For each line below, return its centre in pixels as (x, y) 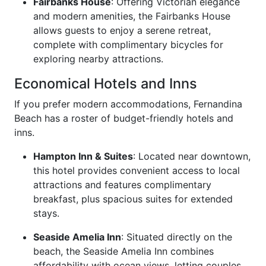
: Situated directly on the (177, 237)
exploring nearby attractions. (98, 59)
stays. (46, 213)
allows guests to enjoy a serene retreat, (122, 30)
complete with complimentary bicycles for (128, 45)
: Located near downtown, (192, 156)
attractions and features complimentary (122, 185)
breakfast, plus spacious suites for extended (133, 199)
